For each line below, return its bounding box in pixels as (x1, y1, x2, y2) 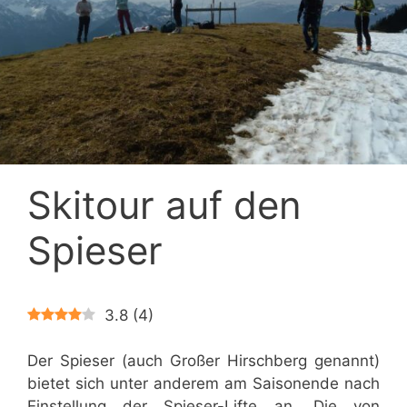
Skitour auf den (27, 181, 302, 228)
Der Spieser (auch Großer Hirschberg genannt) (27, 352, 380, 371)
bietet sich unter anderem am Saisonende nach (27, 374, 380, 393)
